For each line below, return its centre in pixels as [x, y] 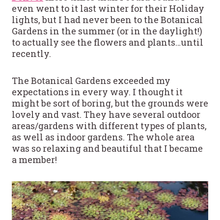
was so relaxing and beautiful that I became [107, 148]
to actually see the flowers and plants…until [108, 42]
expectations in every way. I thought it [97, 92]
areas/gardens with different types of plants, [109, 125]
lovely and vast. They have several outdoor [106, 114]
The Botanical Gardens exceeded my [91, 80]
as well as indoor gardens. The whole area [103, 137]
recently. [32, 53]
